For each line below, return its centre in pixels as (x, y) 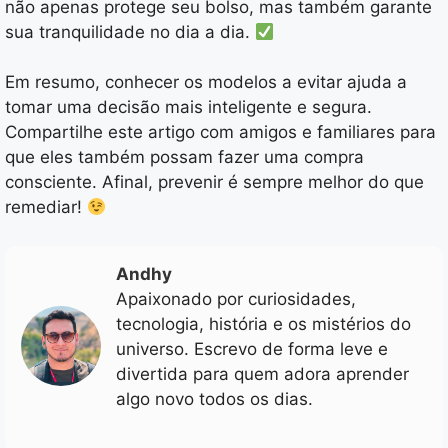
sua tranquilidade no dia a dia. (130, 31)
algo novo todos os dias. (214, 398)
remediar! (46, 207)
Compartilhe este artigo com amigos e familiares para (220, 132)
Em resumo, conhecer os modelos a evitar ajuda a (206, 82)
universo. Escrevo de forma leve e (252, 348)
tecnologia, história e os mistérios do (263, 323)
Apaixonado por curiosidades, (236, 298)
